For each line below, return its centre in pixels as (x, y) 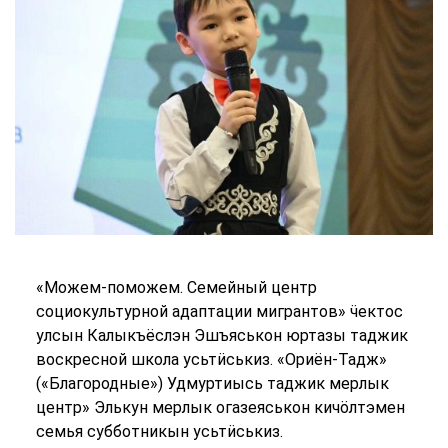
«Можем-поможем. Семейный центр (176, 288)
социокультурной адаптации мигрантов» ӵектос (219, 312)
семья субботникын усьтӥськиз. (159, 432)
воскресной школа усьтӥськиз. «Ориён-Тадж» (211, 360)
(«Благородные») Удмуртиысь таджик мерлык (212, 384)
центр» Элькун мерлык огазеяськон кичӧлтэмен (220, 408)
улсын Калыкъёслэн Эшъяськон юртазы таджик (221, 336)
